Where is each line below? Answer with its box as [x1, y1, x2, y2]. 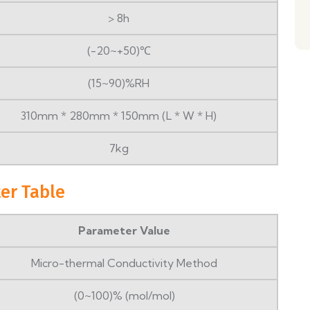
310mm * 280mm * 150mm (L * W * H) [21, 109, 217, 123]
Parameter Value [78, 224, 170, 238]
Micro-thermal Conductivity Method [31, 256, 217, 271]
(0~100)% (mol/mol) [73, 289, 175, 303]
